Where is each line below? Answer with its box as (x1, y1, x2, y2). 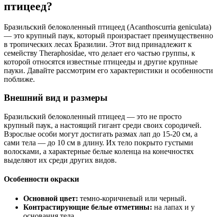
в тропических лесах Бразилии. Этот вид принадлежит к (4, 40, 192, 48)
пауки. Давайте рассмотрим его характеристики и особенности (4, 66, 213, 75)
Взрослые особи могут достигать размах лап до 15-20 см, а (4, 130, 198, 139)
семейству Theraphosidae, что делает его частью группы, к (4, 48, 195, 57)
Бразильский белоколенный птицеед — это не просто (4, 112, 182, 121)
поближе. (4, 75, 35, 83)
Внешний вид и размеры (4, 93, 108, 103)
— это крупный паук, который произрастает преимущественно (4, 31, 213, 40)
